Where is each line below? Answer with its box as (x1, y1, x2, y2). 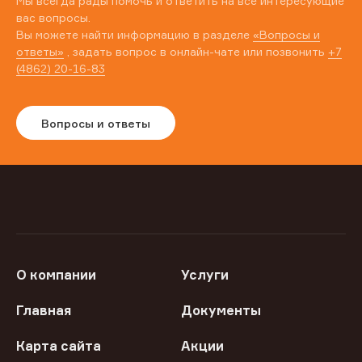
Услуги (181, 267, 229, 284)
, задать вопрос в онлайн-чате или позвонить (64, 44, 328, 59)
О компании (16, 267, 96, 284)
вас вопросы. (16, 11, 90, 25)
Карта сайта (16, 338, 101, 355)
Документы (181, 302, 261, 319)
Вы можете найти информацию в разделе (16, 27, 253, 42)
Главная (16, 302, 71, 319)
